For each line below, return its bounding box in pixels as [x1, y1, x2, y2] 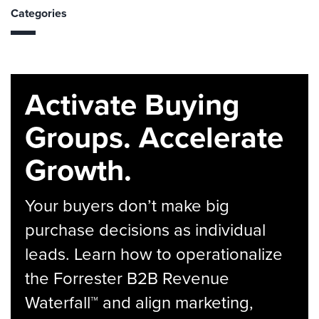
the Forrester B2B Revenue [25, 266, 229, 291]
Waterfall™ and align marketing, [25, 290, 253, 315]
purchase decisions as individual [25, 217, 266, 243]
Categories [11, 5, 67, 21]
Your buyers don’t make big [25, 193, 229, 219]
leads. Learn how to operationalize [25, 241, 283, 267]
